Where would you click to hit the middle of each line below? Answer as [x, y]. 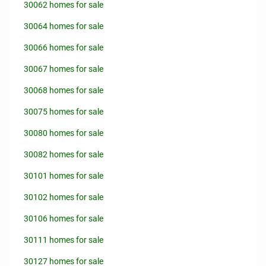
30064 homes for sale [64, 26]
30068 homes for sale [64, 90]
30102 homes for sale [64, 197]
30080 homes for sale [64, 133]
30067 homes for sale [64, 69]
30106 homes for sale [64, 218]
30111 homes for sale [64, 240]
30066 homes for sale [64, 47]
